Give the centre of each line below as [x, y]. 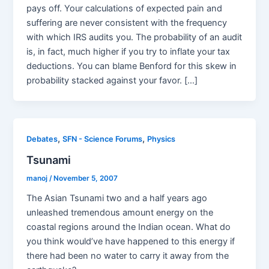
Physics [162, 139]
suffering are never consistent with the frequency [127, 23]
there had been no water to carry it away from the [128, 255]
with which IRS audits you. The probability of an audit [134, 38]
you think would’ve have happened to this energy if [131, 241]
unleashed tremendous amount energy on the [120, 212]
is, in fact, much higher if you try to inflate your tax [128, 52]
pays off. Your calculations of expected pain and [125, 9]
